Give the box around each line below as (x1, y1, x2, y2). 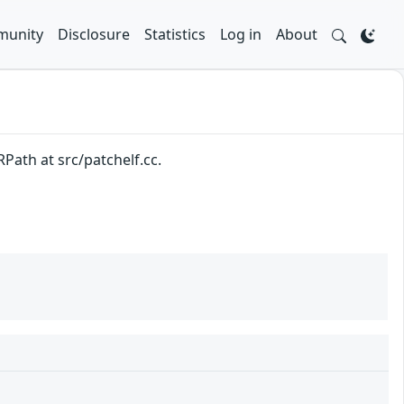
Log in (220, 24, 262, 44)
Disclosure (58, 24, 130, 44)
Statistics (144, 24, 206, 44)
